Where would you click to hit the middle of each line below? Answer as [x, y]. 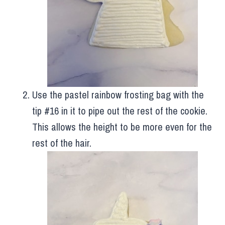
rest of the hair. [62, 143]
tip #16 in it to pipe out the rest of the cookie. [120, 111]
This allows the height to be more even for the [122, 127]
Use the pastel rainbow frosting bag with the [118, 95]
